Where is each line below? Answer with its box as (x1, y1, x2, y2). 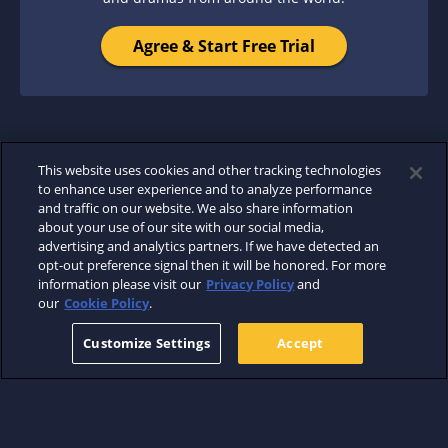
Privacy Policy (206, 275, 295, 293)
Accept (277, 334, 324, 352)
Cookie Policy (64, 294, 150, 312)
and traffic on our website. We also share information (38, 199, 354, 217)
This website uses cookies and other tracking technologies (38, 161, 382, 179)
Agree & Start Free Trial (133, 35, 315, 58)
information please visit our (38, 275, 202, 293)
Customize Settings (83, 334, 210, 352)
